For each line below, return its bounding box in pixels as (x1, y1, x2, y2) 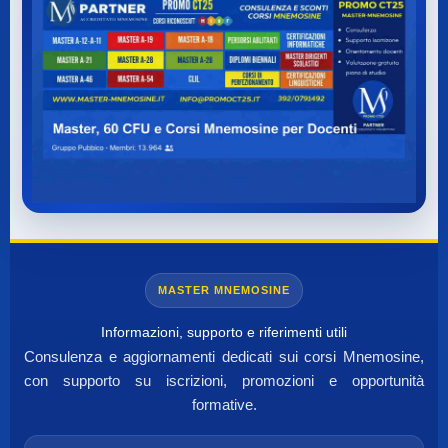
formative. (191, 395, 257, 413)
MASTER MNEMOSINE (158, 283, 290, 296)
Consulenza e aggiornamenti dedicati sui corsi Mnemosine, (24, 347, 424, 365)
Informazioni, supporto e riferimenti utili (101, 323, 347, 340)
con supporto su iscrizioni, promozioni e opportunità (24, 371, 424, 389)
